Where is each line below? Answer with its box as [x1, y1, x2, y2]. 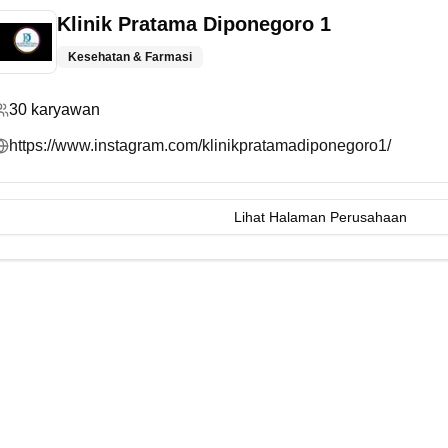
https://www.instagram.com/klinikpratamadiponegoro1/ [9, 137, 391, 154]
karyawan [31, 101, 100, 118]
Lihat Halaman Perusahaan [233, 209, 407, 225]
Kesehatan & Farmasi [68, 50, 192, 64]
